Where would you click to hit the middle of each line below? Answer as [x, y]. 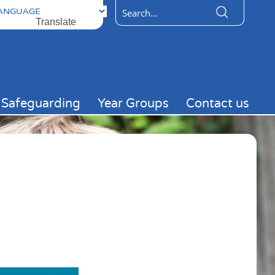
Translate [56, 22]
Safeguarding [41, 103]
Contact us [218, 103]
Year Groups [133, 103]
